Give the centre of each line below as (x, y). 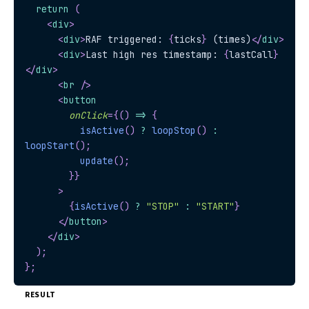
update (97, 161)
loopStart (50, 146)
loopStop (174, 130)
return (52, 9)
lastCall (251, 54)
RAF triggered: (127, 39)
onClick (88, 115)
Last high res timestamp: (154, 54)
